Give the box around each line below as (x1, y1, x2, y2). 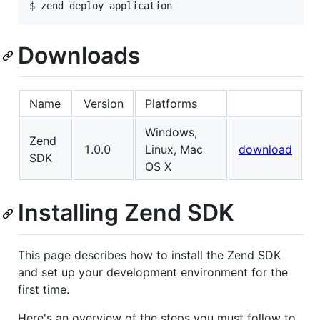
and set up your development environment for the (18, 264, 288, 279)
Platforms (145, 96, 197, 111)
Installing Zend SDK (18, 199, 234, 227)
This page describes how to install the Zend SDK (18, 247, 281, 262)
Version (84, 96, 124, 111)
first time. (18, 281, 69, 296)
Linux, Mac (145, 142, 203, 157)
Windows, (145, 125, 197, 140)
